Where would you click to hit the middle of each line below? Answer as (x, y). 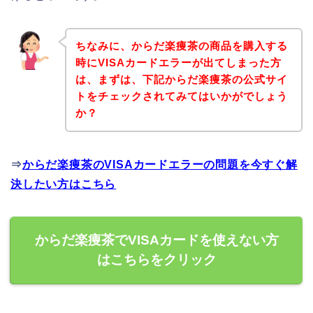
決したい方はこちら (64, 184)
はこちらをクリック (156, 260)
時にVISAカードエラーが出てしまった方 (178, 63)
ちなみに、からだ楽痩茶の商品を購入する (181, 46)
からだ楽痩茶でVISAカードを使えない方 (156, 240)
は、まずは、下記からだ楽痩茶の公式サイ (181, 80)
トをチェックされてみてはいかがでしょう (181, 96)
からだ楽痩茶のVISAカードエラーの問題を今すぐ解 (160, 165)
